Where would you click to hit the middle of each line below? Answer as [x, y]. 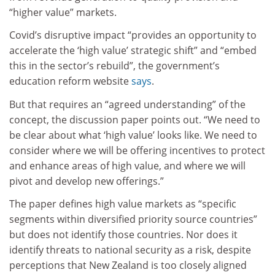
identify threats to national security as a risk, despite [130, 250]
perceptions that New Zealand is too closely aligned [128, 265]
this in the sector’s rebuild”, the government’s [114, 66]
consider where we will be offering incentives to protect [137, 150]
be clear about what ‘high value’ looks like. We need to [133, 135]
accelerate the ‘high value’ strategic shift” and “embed [133, 51]
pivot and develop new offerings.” [87, 181]
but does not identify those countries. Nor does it [123, 235]
